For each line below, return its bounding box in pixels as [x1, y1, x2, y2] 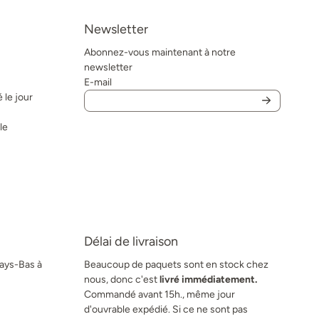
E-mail [84, 75, 113, 88]
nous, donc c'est [84, 273, 160, 286]
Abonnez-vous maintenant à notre [84, 46, 236, 58]
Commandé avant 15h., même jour [84, 288, 236, 300]
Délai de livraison [84, 233, 179, 249]
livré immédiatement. [159, 273, 258, 286]
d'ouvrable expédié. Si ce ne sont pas [84, 303, 249, 315]
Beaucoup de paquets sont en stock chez [84, 258, 269, 271]
